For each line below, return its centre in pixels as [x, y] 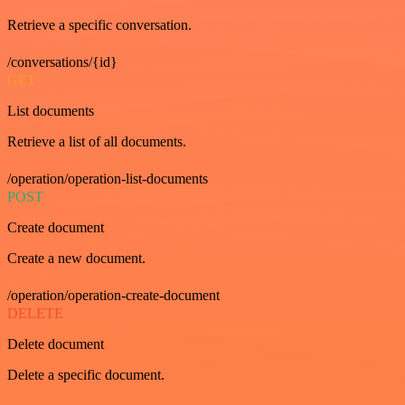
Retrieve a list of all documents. [97, 142]
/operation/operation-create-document [113, 296]
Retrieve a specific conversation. [99, 25]
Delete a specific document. [86, 375]
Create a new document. [76, 259]
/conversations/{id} [62, 62]
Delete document [56, 344]
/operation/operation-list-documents [108, 179]
